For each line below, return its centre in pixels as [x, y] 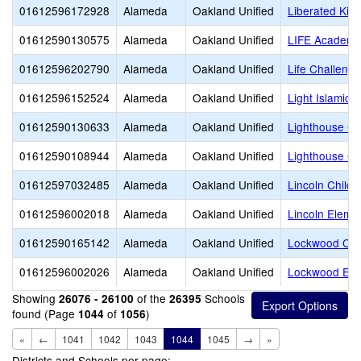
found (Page [45, 313]
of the [151, 298]
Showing [35, 298]
